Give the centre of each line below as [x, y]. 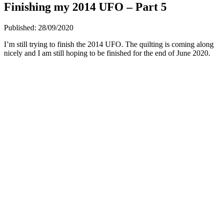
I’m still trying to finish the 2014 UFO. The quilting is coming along [109, 44]
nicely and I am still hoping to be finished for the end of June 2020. [107, 53]
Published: [21, 27]
